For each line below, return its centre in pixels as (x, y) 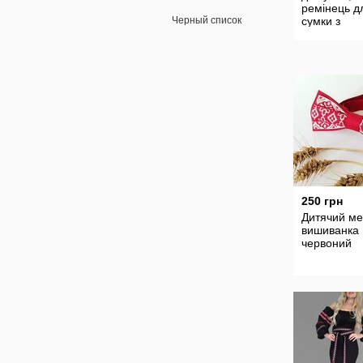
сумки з (321, 21)
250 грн (322, 201)
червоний (327, 243)
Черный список (207, 20)
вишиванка (330, 230)
